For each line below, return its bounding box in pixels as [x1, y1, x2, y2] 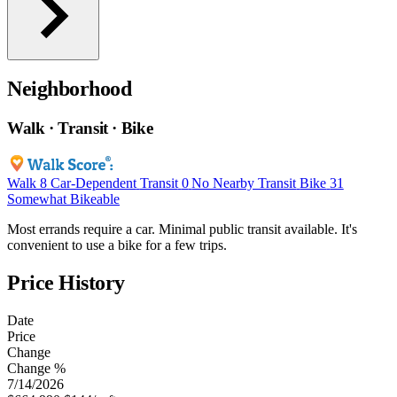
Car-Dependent [50, 175, 136, 191]
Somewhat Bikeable [7, 191, 120, 207]
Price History [7, 270, 125, 294]
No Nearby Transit [191, 175, 297, 191]
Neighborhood [7, 77, 132, 101]
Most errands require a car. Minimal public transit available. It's [7, 222, 357, 237]
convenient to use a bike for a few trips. [7, 237, 227, 253]
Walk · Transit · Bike [7, 119, 153, 138]
